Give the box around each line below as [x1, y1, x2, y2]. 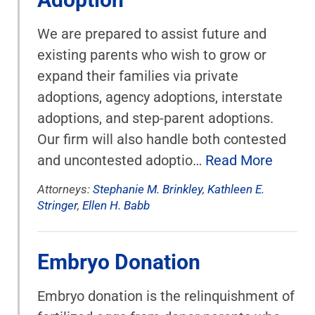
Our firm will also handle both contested [37, 131, 286, 148]
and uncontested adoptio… [37, 152, 205, 169]
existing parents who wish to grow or [37, 46, 266, 63]
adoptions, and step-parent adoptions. [37, 110, 274, 127]
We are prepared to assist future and [37, 25, 266, 42]
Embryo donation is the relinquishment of [37, 288, 295, 304]
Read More [205, 152, 273, 169]
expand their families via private [37, 67, 238, 84]
